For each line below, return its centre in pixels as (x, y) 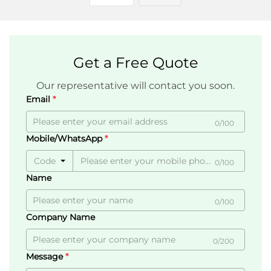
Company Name (60, 217)
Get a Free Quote (135, 63)
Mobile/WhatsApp (65, 139)
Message (46, 257)
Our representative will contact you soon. (135, 86)
